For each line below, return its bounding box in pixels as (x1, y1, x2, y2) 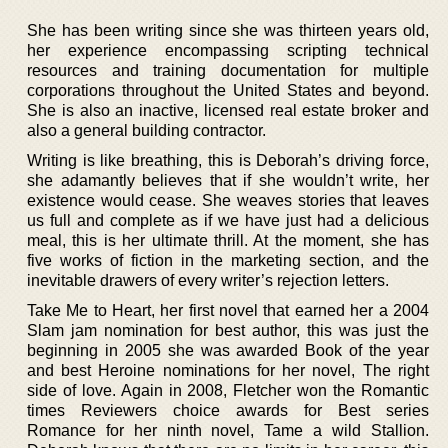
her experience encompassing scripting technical (27, 41, 429, 59)
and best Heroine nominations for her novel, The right (27, 361, 429, 379)
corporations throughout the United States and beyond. (27, 81, 429, 99)
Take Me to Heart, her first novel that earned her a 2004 (27, 301, 429, 319)
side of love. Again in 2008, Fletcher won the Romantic (27, 381, 429, 399)
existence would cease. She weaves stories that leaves (27, 191, 429, 209)
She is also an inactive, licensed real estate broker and (27, 101, 429, 119)
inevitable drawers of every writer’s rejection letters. (27, 271, 389, 289)
